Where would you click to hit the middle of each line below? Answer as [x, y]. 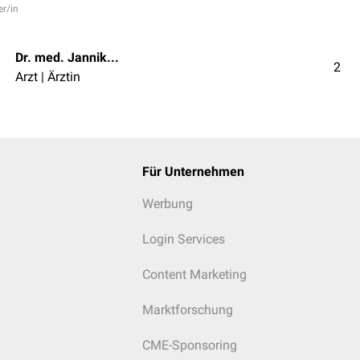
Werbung [167, 204]
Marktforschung [187, 310]
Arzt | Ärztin [48, 76]
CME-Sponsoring [189, 345]
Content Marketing [194, 274]
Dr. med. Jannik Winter [113, 57]
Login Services [183, 239]
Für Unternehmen [193, 172]
